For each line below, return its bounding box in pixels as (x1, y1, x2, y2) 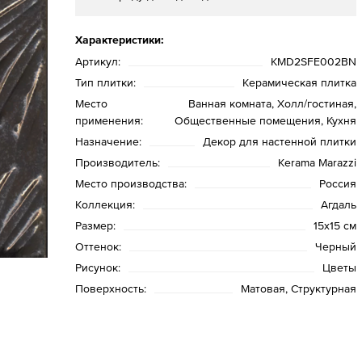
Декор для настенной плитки (202, 135, 356, 148)
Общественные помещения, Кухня (174, 114, 356, 127)
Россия (318, 177, 356, 190)
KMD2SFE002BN (270, 55, 356, 68)
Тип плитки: (75, 76, 137, 89)
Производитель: (75, 156, 161, 169)
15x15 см (313, 219, 356, 232)
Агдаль (320, 198, 356, 211)
